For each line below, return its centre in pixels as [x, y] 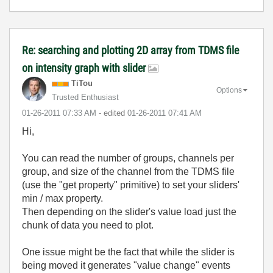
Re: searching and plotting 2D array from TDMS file [130, 50]
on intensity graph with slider [85, 68]
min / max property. [62, 198]
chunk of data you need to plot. [88, 225]
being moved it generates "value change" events [126, 265]
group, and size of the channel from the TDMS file [128, 172]
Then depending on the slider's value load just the [129, 212]
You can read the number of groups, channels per [128, 158]
